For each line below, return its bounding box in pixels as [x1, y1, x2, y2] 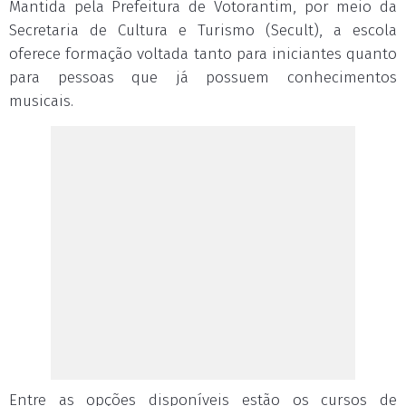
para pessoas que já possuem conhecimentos [9, 68, 397, 87]
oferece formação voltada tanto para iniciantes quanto [9, 44, 397, 63]
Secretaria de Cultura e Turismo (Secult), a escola [9, 21, 397, 40]
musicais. [9, 92, 73, 111]
